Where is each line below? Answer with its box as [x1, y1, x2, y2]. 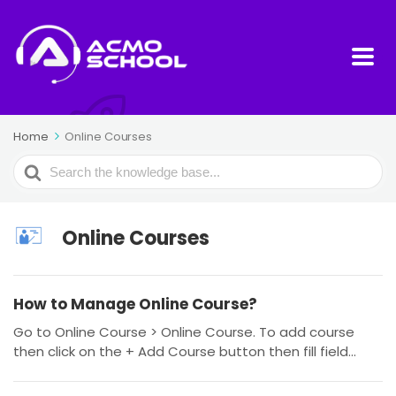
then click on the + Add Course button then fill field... [13, 342, 356, 361]
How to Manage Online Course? [13, 293, 257, 315]
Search [13, 156, 67, 177]
